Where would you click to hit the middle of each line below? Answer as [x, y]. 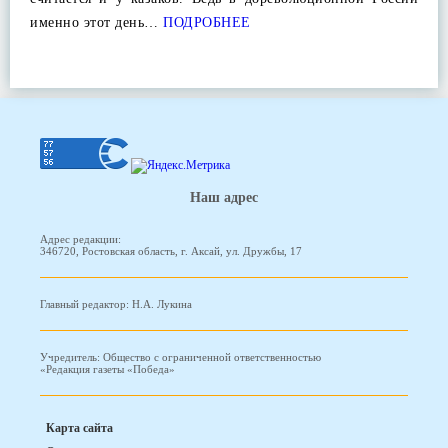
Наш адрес [224, 197]
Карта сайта [79, 428]
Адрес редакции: [80, 239]
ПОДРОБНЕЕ [204, 22]
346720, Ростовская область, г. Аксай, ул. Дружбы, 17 [171, 251]
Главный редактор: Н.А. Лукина [116, 304]
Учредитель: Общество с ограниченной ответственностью [180, 357]
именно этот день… [94, 22]
